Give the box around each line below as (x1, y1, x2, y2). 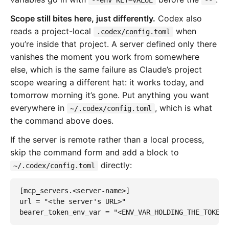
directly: (98, 159, 132, 170)
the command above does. (10, 115, 113, 126)
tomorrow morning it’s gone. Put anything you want (10, 89, 209, 100)
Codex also (155, 13, 202, 24)
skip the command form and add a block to (10, 147, 179, 157)
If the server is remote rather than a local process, (10, 134, 204, 145)
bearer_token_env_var (19, 208, 101, 217)
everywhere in (10, 102, 67, 113)
